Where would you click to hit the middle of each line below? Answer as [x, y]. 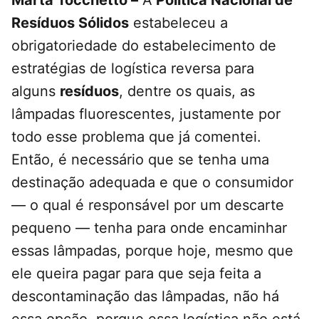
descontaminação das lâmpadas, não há [145, 297]
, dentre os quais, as [187, 91]
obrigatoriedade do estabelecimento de [144, 46]
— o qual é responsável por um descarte [148, 205]
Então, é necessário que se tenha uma [140, 160]
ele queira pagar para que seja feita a [136, 274]
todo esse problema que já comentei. [136, 137]
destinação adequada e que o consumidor [152, 183]
